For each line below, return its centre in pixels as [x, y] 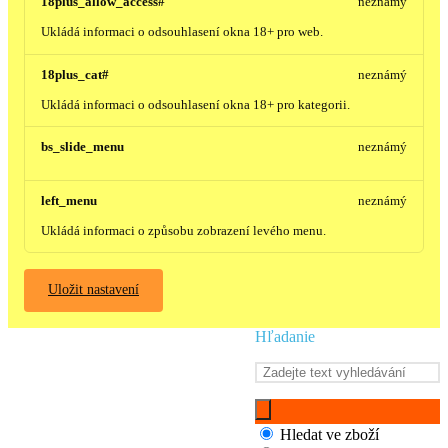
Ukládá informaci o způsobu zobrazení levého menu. [183, 231]
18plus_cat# [75, 74]
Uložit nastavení [93, 290]
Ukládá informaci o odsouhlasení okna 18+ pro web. [182, 32]
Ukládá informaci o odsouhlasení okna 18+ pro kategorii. [195, 104]
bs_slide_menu [82, 147]
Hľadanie [285, 336]
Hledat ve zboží [329, 434]
